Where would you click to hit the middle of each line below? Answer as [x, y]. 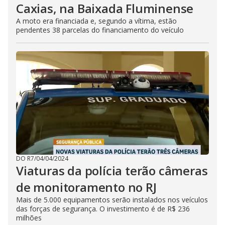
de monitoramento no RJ [86, 187]
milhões [29, 218]
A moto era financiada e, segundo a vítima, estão [96, 21]
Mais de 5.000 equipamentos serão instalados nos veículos [112, 200]
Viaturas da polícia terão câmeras [112, 171]
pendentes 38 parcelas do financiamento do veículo [100, 30]
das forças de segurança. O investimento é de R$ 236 [103, 209]
